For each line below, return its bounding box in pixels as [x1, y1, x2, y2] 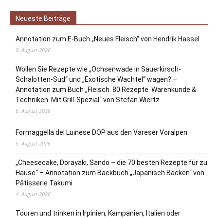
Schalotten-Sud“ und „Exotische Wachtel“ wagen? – [16, 75, 177, 84]
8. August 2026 [16, 46, 51, 54]
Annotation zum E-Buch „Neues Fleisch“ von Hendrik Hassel [16, 35, 200, 43]
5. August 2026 [16, 140, 51, 147]
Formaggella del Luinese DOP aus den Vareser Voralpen [16, 128, 187, 137]
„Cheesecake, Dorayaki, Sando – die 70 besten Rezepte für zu [16, 159, 207, 167]
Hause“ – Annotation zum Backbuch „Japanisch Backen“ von [16, 169, 204, 177]
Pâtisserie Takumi [16, 179, 73, 187]
